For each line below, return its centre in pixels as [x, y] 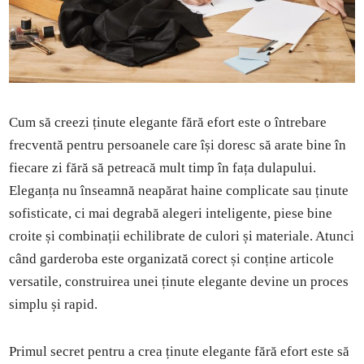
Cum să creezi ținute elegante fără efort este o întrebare [168, 122]
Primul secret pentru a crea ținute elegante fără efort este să [180, 351]
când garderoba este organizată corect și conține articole [172, 258]
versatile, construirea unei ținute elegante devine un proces [179, 281]
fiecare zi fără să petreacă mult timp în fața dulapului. [163, 167]
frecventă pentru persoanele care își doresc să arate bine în [178, 145]
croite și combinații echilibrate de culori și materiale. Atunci [182, 236]
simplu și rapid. [54, 304]
